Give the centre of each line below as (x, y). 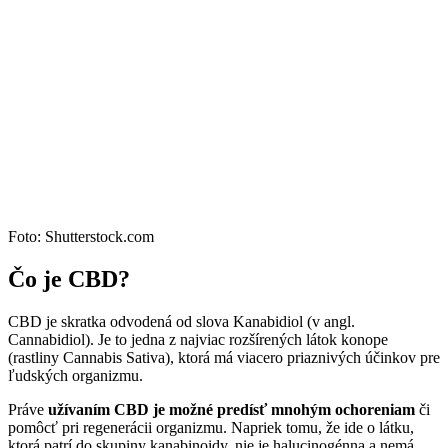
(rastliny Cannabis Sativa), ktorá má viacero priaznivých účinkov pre (224, 357)
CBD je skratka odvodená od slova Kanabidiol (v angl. (181, 321)
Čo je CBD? (69, 278)
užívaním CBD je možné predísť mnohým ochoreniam (231, 409)
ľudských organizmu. (75, 375)
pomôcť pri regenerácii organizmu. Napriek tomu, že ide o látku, (211, 427)
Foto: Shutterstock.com (81, 237)
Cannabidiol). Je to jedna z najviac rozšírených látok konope (198, 339)
